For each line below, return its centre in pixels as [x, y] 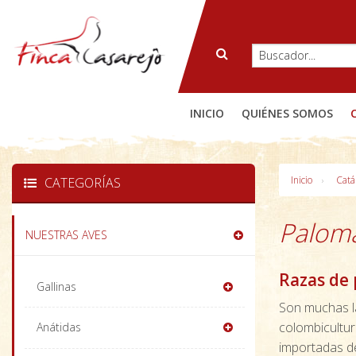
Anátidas [58, 327]
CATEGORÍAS [83, 183]
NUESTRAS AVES [67, 235]
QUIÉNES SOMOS [287, 114]
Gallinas [56, 286]
